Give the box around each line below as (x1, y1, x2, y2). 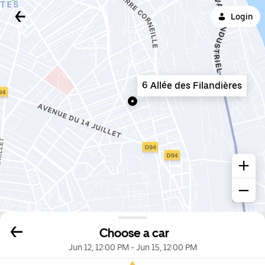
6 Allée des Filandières (142, 80, 242, 91)
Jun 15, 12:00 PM (135, 243, 197, 253)
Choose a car (99, 226, 169, 241)
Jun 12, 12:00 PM (68, 243, 129, 253)
